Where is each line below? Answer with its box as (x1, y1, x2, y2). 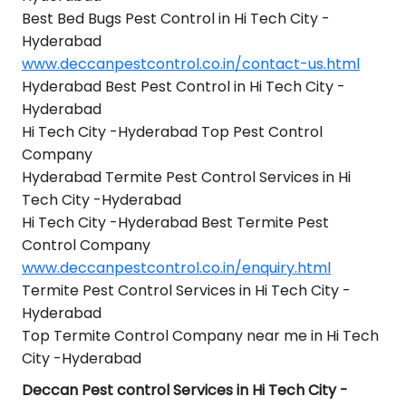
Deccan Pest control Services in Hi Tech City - (22, 380, 348, 401)
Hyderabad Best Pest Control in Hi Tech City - (22, 76, 345, 97)
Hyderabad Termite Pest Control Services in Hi (22, 167, 351, 188)
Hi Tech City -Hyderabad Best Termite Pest (22, 212, 329, 233)
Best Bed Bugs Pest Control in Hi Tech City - (22, 8, 330, 29)
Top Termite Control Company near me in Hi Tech (22, 325, 379, 346)
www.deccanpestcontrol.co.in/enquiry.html (22, 257, 331, 278)
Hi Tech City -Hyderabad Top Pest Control (22, 121, 323, 142)
